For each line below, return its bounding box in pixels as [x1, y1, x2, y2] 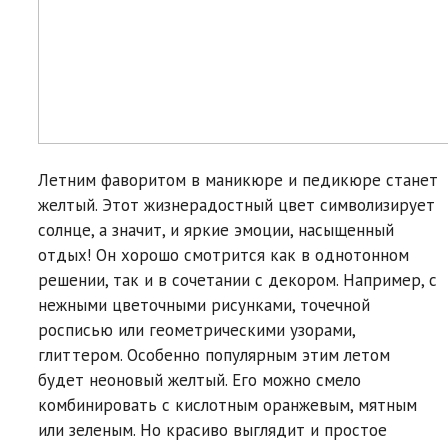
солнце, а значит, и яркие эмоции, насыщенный [38, 219, 394, 241]
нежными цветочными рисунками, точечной [38, 294, 370, 316]
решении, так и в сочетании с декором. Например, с [38, 269, 437, 291]
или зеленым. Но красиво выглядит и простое [38, 419, 387, 441]
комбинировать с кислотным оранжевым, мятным [38, 394, 417, 416]
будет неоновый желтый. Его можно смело [38, 369, 361, 391]
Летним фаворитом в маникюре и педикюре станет [38, 169, 438, 191]
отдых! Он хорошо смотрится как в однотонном [38, 244, 409, 266]
